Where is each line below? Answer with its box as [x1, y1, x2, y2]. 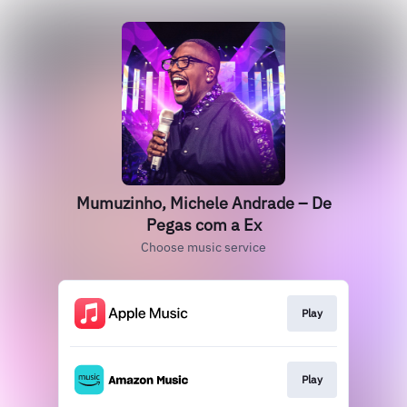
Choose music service [141, 239, 266, 255]
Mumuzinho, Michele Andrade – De [75, 193, 332, 213]
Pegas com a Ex [145, 214, 262, 235]
